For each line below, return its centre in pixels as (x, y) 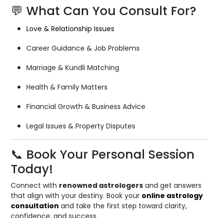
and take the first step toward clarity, (123, 206)
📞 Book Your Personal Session (103, 154)
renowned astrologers (101, 185)
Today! (32, 169)
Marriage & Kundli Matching (73, 67)
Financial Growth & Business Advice (86, 106)
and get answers (173, 185)
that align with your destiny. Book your (76, 195)
